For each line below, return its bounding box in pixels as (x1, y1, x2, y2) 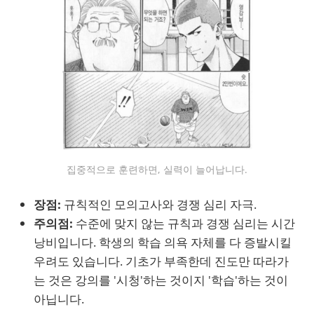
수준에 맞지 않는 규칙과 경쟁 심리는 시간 (73, 214, 295, 231)
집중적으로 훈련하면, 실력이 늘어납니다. (67, 162, 247, 176)
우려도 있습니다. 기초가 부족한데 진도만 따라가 (34, 252, 289, 269)
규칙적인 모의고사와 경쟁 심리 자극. (61, 196, 257, 212)
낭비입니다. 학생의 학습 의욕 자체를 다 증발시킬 (34, 233, 292, 250)
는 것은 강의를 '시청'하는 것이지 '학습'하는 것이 (34, 271, 288, 288)
